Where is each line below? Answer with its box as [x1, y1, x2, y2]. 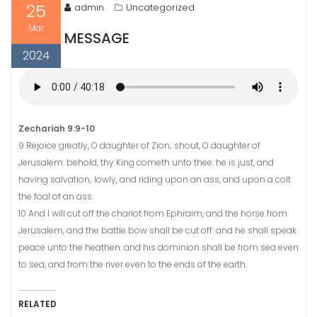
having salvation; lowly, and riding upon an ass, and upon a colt [18, 173, 291, 185]
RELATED [18, 298, 57, 310]
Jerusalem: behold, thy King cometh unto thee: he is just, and [18, 156, 274, 168]
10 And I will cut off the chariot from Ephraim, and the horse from [18, 207, 287, 219]
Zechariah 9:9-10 [18, 122, 95, 134]
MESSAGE [64, 28, 129, 48]
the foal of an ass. [18, 190, 93, 202]
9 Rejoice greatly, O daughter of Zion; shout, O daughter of [18, 139, 260, 151]
